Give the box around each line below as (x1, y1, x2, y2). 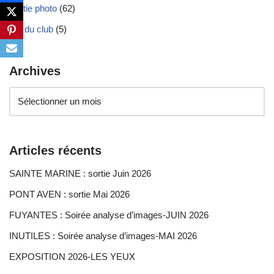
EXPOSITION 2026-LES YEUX (9, 251, 135, 262)
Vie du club (9, 23, 53, 34)
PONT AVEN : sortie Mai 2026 (9, 188, 130, 199)
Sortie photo (9, 2, 57, 13)
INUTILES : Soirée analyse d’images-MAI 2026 (9, 230, 197, 241)
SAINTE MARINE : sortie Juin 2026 (9, 168, 151, 179)
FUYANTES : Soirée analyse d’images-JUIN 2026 (9, 209, 209, 220)
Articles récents (9, 143, 102, 157)
